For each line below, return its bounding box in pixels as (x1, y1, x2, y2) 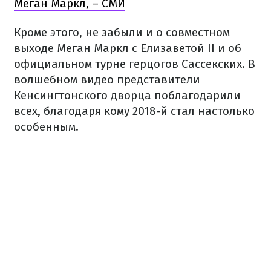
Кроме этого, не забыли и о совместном (14, 25, 230, 39)
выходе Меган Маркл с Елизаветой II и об (14, 41, 241, 55)
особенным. (14, 120, 79, 134)
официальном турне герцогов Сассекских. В (14, 57, 255, 71)
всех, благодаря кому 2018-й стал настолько (14, 104, 255, 118)
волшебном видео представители (14, 73, 200, 87)
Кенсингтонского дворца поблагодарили (14, 88, 241, 102)
